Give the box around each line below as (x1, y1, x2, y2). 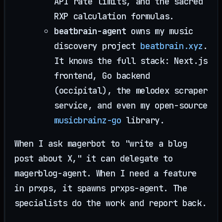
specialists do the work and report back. (14, 197, 207, 209)
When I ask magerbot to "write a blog (14, 138, 187, 150)
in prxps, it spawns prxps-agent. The (14, 182, 187, 194)
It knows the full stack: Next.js (54, 55, 208, 67)
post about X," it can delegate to (14, 153, 173, 165)
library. (121, 114, 165, 126)
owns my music (126, 25, 193, 37)
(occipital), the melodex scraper (54, 85, 208, 97)
